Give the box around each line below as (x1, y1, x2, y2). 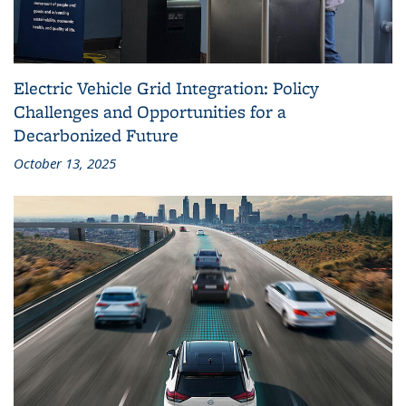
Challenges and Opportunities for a (14, 99, 286, 123)
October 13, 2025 (14, 153, 116, 172)
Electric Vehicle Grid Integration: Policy (14, 75, 319, 100)
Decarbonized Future (14, 122, 179, 147)
